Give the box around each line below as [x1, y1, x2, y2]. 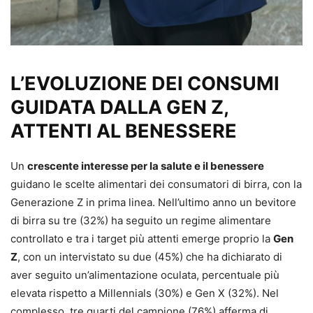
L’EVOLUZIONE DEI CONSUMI [10, 71, 279, 95]
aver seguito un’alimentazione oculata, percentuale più [10, 268, 279, 282]
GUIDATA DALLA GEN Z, [10, 95, 228, 119]
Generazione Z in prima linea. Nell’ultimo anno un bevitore [10, 195, 296, 209]
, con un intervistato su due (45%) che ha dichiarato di [17, 249, 282, 263]
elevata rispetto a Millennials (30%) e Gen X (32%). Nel [10, 286, 279, 300]
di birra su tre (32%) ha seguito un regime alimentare [10, 213, 271, 227]
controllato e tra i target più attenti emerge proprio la [10, 231, 273, 245]
